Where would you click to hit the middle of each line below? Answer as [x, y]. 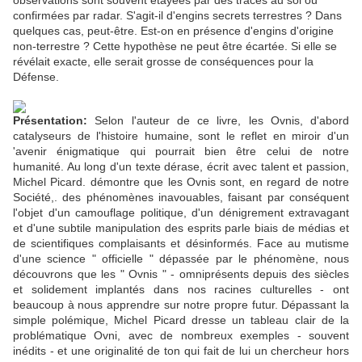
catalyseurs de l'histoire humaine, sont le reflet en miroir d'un [181, 136]
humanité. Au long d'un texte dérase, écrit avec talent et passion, [181, 167]
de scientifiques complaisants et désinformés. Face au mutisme [181, 244]
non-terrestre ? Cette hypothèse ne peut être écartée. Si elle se [175, 46]
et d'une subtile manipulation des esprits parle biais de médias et [181, 228]
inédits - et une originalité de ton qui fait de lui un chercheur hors [181, 351]
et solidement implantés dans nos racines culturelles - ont [181, 290]
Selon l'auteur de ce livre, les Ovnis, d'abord [218, 121]
